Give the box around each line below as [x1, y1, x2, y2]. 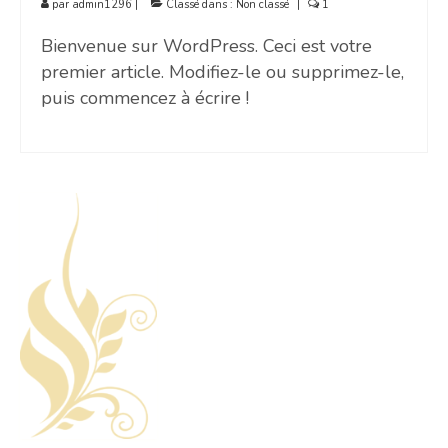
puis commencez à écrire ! [41, 85, 249, 110]
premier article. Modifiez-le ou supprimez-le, [41, 59, 404, 84]
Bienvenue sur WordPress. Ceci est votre [41, 33, 372, 58]
